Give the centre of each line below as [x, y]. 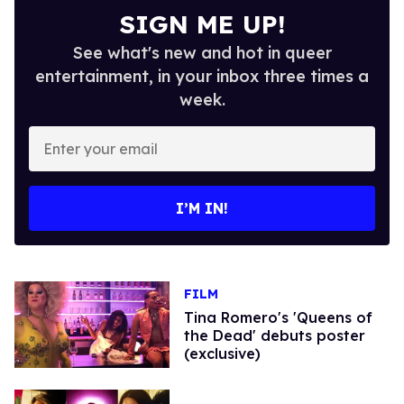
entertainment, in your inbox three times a [202, 76]
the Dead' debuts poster [274, 336]
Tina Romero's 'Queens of [278, 318]
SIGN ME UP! [202, 23]
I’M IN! [202, 208]
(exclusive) [222, 354]
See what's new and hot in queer [202, 52]
